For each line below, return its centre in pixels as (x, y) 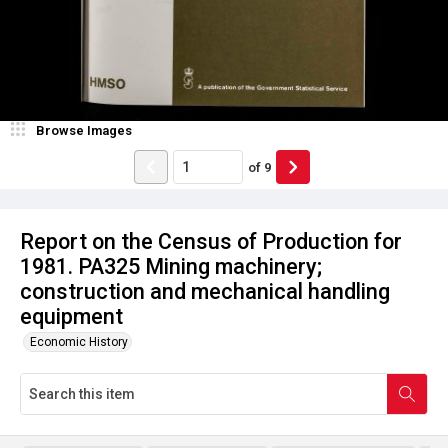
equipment (71, 316)
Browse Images (84, 130)
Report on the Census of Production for (211, 241)
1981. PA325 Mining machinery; (171, 266)
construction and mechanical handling (205, 291)
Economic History (79, 342)
